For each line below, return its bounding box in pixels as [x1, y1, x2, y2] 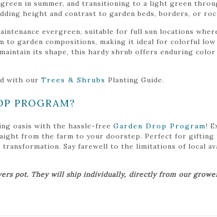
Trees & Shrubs [41, 75, 106, 84]
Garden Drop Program [113, 121, 206, 130]
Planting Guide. [106, 75, 164, 84]
